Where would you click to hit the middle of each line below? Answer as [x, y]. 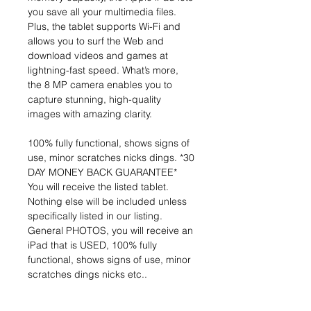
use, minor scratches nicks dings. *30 [111, 158]
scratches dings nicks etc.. [87, 275]
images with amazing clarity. [90, 114]
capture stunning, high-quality [94, 100]
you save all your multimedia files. [102, 12]
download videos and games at [98, 56]
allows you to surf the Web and [96, 41]
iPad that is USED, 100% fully [92, 245]
